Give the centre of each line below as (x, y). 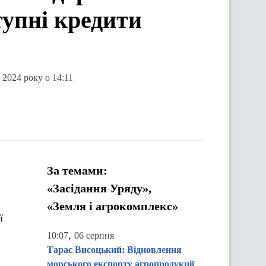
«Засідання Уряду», (99, 188)
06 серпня (94, 235)
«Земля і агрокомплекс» (113, 206)
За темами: (77, 170)
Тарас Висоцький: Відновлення (114, 250)
